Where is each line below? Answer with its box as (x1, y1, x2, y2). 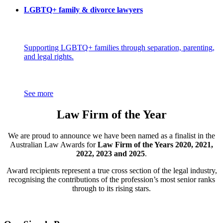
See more (24, 89, 53, 98)
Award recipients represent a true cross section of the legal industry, (6, 166, 217, 175)
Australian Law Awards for (10, 140, 98, 149)
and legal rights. (24, 52, 74, 61)
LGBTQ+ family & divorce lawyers (24, 5, 143, 14)
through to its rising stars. (72, 184, 151, 193)
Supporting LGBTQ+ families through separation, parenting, (24, 43, 215, 52)
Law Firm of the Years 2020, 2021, (98, 140, 213, 149)
